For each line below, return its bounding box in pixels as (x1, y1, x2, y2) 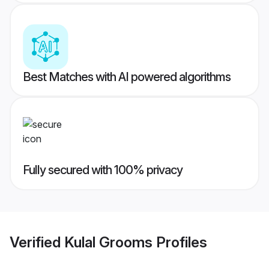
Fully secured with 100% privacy (23, 163, 183, 178)
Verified (10, 233, 64, 251)
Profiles (153, 233, 207, 251)
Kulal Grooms (64, 233, 153, 251)
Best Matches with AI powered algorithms (23, 70, 231, 85)
